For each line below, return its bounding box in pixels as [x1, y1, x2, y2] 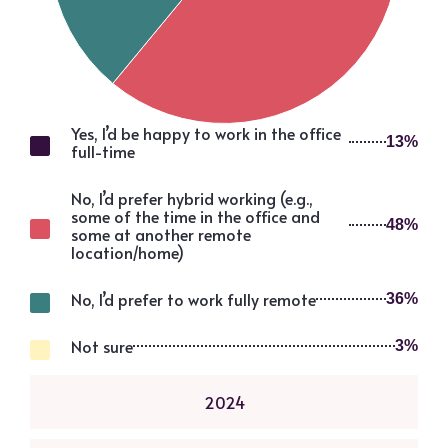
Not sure [71, 335, 133, 358]
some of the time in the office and [71, 205, 320, 228]
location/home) [71, 241, 184, 264]
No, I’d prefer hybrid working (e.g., [71, 187, 313, 210]
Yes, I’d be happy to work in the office [71, 122, 341, 145]
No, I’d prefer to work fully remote [71, 288, 316, 311]
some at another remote [71, 223, 251, 246]
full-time [71, 140, 135, 163]
